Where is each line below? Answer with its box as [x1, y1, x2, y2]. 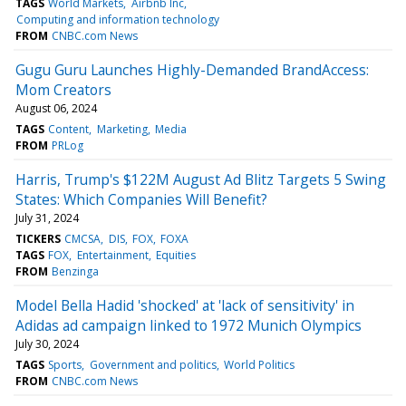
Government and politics [89, 356, 217, 372]
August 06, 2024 [15, 100, 97, 116]
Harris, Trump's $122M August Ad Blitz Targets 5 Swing [15, 169, 386, 189]
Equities [155, 246, 196, 263]
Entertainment [76, 246, 149, 263]
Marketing [96, 121, 148, 137]
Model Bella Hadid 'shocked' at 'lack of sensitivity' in [15, 295, 354, 315]
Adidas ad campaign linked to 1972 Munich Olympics [15, 314, 362, 335]
